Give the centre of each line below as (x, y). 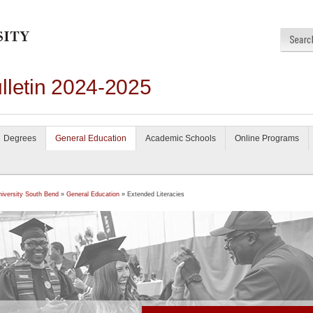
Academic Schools (181, 138)
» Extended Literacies (152, 194)
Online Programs (267, 138)
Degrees (20, 138)
